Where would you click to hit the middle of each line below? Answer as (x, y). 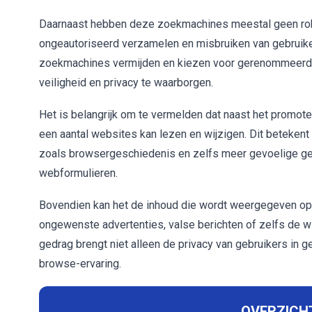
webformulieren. (78, 173)
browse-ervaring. (80, 264)
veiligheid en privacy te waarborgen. (126, 83)
